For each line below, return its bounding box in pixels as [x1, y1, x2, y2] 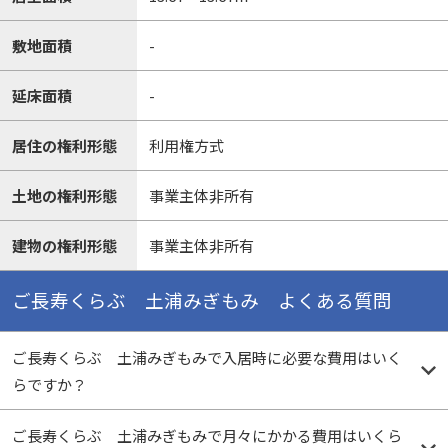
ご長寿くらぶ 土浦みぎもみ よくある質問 [11, 287, 392, 314]
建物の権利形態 [11, 234, 117, 256]
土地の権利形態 [11, 184, 117, 206]
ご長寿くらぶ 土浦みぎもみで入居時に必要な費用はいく [11, 347, 402, 369]
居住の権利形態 [11, 134, 117, 156]
